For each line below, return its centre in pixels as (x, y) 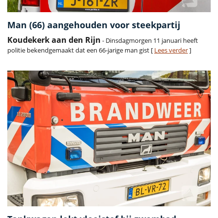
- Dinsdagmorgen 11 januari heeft (149, 41)
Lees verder (171, 50)
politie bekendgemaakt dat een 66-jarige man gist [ (81, 50)
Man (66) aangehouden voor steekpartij (94, 25)
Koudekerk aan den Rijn (54, 40)
